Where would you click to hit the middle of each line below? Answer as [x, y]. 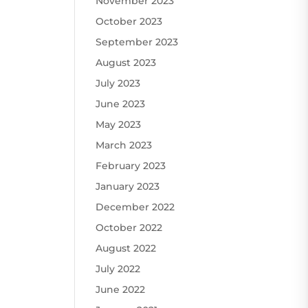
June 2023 [121, 103]
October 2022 [129, 227]
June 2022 [121, 289]
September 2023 [137, 42]
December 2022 [135, 207]
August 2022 [126, 248]
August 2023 [126, 62]
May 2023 [119, 124]
